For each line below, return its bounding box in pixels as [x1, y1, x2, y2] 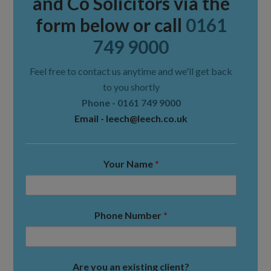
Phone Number [94, 209, 163, 221]
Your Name [103, 157, 155, 169]
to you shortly [102, 80, 160, 93]
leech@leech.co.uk [106, 112, 188, 124]
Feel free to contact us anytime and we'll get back [30, 65, 232, 77]
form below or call [35, 13, 186, 36]
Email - [74, 112, 106, 124]
